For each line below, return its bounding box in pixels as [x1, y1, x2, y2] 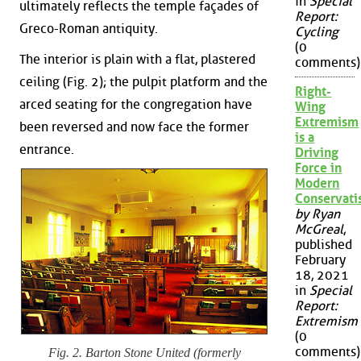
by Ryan [295, 206, 341, 222]
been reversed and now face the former [19, 118, 249, 135]
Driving [295, 145, 339, 161]
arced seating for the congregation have [19, 96, 252, 112]
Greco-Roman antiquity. [19, 21, 158, 37]
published [295, 237, 353, 253]
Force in [295, 160, 342, 176]
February [295, 252, 346, 268]
